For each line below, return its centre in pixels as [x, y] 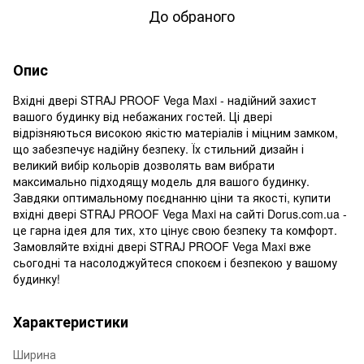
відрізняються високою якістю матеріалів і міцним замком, [175, 132]
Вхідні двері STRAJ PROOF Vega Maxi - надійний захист [165, 100]
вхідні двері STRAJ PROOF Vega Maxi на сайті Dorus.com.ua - [180, 213]
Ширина [35, 354]
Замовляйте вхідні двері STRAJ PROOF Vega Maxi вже [162, 246]
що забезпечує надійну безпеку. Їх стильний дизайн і [158, 148]
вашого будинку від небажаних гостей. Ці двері [143, 116]
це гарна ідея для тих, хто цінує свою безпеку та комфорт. [175, 230]
